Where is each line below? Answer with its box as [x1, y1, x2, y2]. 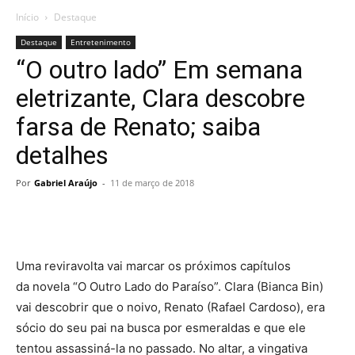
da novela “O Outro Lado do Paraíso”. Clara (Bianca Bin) [16, 279, 323, 294]
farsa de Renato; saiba [16, 112, 261, 142]
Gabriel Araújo [34, 177, 97, 189]
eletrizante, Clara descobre [16, 83, 305, 113]
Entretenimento [71, 36, 131, 48]
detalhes [16, 140, 109, 170]
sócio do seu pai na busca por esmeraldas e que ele [16, 320, 306, 335]
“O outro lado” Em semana [16, 55, 303, 85]
